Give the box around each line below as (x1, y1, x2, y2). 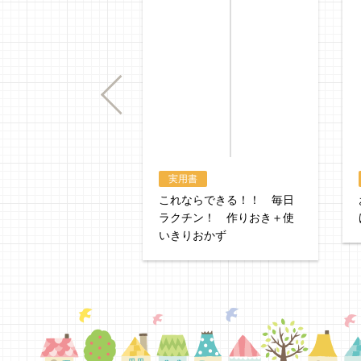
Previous (89, 89, 130, 102)
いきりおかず (159, 229, 226, 242)
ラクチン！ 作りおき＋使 (159, 211, 294, 224)
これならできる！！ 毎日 (159, 193, 294, 206)
